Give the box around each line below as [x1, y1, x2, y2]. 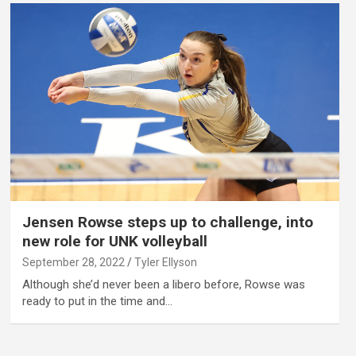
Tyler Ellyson [133, 255, 197, 269]
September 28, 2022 [21, 255, 125, 269]
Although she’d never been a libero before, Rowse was [21, 277, 305, 292]
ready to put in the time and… [21, 293, 172, 308]
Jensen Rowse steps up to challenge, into [21, 212, 313, 231]
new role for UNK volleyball [21, 231, 207, 250]
